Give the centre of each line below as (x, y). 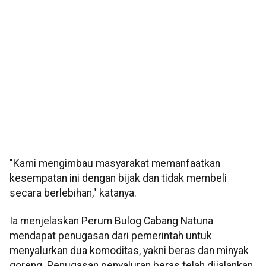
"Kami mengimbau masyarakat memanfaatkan (115, 164)
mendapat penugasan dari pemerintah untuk (111, 236)
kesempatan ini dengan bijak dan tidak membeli (118, 178)
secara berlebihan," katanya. (73, 193)
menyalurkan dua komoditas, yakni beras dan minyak (129, 251)
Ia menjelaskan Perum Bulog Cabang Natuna (111, 221)
